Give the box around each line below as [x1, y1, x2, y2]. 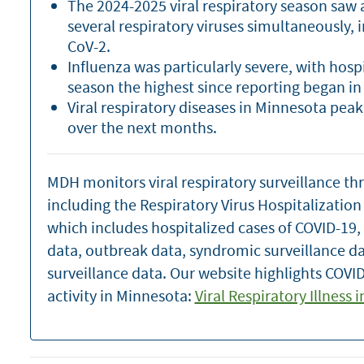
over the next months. [67, 117, 220, 137]
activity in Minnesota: [46, 285, 195, 305]
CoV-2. [67, 36, 110, 56]
